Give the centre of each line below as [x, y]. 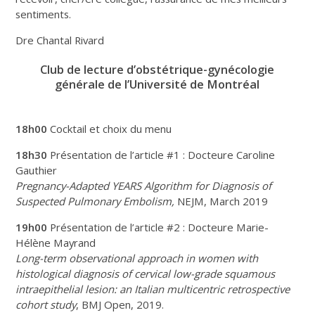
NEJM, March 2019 [221, 201]
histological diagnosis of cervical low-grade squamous [146, 273]
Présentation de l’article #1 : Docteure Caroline [161, 154]
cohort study [46, 304]
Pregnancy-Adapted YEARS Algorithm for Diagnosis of [144, 185]
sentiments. [44, 14]
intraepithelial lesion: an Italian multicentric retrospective [153, 289]
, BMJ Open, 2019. [120, 304]
